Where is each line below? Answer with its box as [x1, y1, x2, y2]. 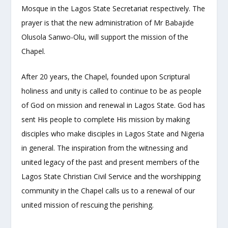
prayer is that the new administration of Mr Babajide [21, 18, 194, 28]
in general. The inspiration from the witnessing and [21, 143, 188, 153]
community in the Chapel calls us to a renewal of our [21, 186, 195, 196]
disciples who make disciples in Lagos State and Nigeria [21, 129, 205, 139]
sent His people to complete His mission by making [21, 115, 190, 125]
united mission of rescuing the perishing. [21, 200, 154, 210]
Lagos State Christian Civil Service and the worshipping [21, 172, 201, 182]
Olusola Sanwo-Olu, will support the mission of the [21, 32, 189, 42]
